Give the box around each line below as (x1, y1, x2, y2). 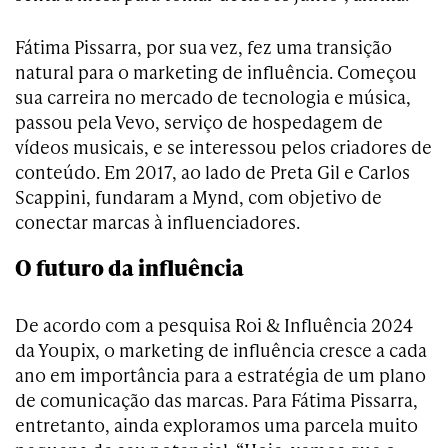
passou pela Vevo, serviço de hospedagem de (15, 109, 383, 135)
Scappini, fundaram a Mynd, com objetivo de (15, 184, 382, 210)
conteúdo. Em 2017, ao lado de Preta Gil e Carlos (15, 159, 410, 185)
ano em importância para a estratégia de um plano (15, 362, 426, 388)
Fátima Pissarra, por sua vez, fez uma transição (15, 34, 392, 60)
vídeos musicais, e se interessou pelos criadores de (15, 134, 432, 160)
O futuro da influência (15, 252, 244, 284)
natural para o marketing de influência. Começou (15, 59, 417, 85)
